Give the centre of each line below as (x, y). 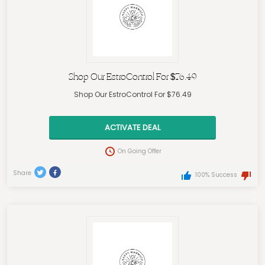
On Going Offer (139, 151)
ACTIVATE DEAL (132, 128)
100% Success (216, 175)
